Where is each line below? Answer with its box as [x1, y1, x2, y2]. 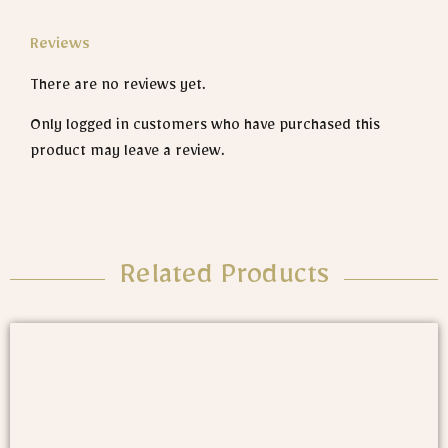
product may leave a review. [30, 145, 225, 164]
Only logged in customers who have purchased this [30, 119, 380, 138]
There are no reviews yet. [30, 79, 206, 98]
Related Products [119, 263, 329, 296]
